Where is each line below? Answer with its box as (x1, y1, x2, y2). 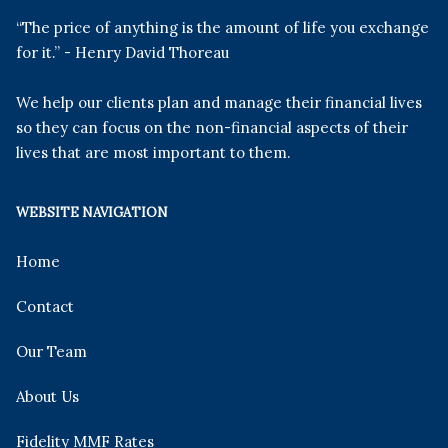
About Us (16, 387, 80, 407)
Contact (16, 297, 75, 317)
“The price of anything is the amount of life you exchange (16, 17, 430, 37)
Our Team (16, 342, 88, 362)
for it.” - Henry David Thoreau (16, 42, 230, 62)
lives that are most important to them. (16, 142, 292, 162)
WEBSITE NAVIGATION (16, 203, 169, 221)
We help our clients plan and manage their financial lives (16, 92, 423, 112)
